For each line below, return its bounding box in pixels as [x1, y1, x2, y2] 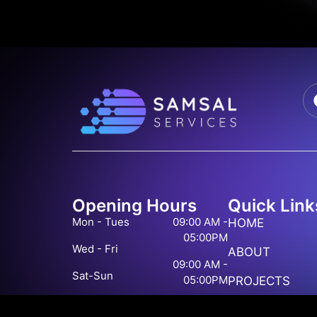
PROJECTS [227, 274, 290, 289]
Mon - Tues [72, 215, 129, 229]
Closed [149, 300, 185, 314]
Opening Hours [72, 195, 197, 217]
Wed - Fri [72, 242, 118, 256]
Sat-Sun [72, 269, 113, 283]
